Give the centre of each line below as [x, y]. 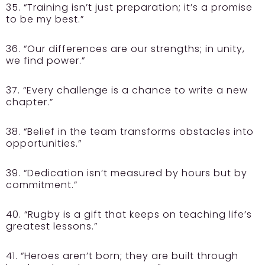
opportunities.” [44, 143]
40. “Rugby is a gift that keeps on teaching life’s [129, 214]
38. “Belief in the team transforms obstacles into [130, 132]
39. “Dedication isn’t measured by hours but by [127, 173]
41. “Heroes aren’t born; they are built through [122, 256]
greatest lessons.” [52, 226]
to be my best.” [45, 19]
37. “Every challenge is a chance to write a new [127, 90]
